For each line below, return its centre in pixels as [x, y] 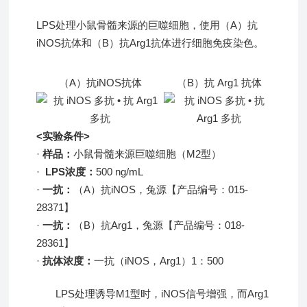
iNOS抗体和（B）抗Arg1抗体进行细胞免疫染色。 [150, 42]
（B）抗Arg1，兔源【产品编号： [149, 225]
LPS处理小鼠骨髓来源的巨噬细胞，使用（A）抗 [147, 25]
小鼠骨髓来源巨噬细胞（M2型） [148, 153]
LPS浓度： [71, 171]
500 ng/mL [120, 171]
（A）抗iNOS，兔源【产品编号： [151, 189]
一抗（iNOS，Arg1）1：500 [159, 260]
